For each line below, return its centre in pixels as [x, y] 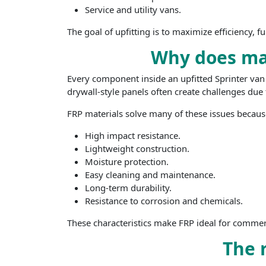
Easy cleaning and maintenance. [151, 175]
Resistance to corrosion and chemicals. [164, 201]
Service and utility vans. [133, 10]
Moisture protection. [127, 162]
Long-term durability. [129, 188]
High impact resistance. [133, 136]
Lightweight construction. [137, 149]
